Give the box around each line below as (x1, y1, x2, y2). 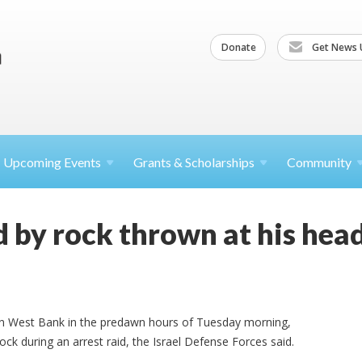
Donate (221, 40, 256, 54)
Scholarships (185, 154, 255, 170)
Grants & (133, 154, 185, 170)
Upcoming (3, 154, 64, 170)
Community (287, 154, 351, 170)
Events (64, 154, 101, 170)
